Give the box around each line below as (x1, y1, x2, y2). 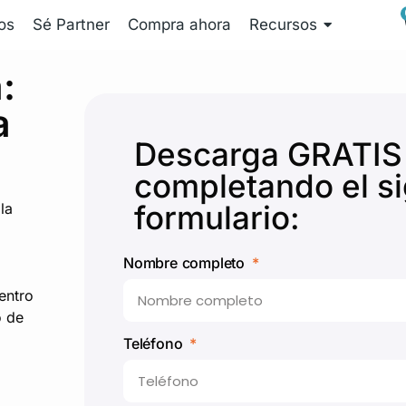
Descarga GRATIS (134, 134, 402, 173)
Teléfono (123, 333, 188, 353)
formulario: (134, 198, 300, 237)
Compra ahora (128, 15, 232, 34)
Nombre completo (123, 253, 249, 272)
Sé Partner (33, 15, 111, 34)
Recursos (249, 15, 318, 34)
